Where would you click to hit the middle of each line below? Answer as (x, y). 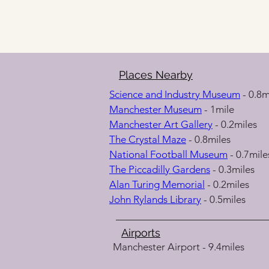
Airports (141, 233)
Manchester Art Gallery (161, 124)
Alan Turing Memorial (157, 184)
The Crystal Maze (148, 139)
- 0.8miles (208, 139)
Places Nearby (156, 75)
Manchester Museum (156, 109)
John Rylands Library (155, 199)
